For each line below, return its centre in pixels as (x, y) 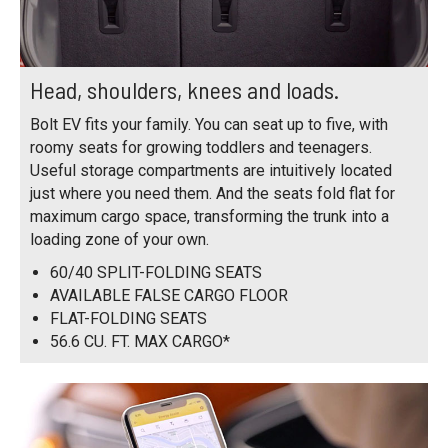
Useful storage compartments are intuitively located (211, 171)
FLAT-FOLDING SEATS (128, 319)
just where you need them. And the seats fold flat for (212, 194)
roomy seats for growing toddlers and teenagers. (201, 148)
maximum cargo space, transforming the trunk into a (209, 217)
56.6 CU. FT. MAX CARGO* (140, 342)
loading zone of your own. (119, 240)
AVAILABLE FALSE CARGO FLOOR (169, 296)
